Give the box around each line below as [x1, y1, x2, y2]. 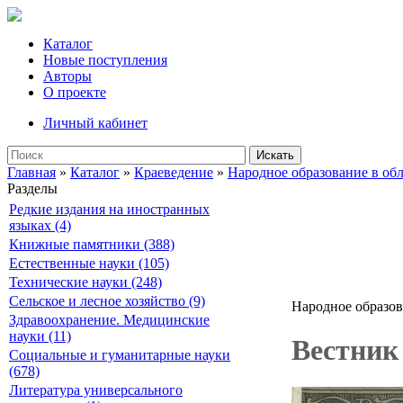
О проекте [43, 85, 106, 100]
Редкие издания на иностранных [9, 201, 210, 217]
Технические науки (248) [9, 274, 162, 290]
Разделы [7, 181, 58, 196]
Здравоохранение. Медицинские [9, 312, 210, 327]
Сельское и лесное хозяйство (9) [9, 293, 205, 309]
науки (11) [9, 328, 71, 344]
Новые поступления [43, 52, 167, 67]
